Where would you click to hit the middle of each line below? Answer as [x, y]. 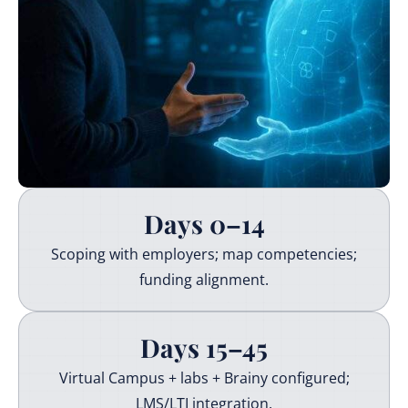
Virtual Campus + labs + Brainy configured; [204, 377]
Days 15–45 [204, 347]
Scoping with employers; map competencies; [204, 254]
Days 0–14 [204, 223]
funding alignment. [204, 279]
